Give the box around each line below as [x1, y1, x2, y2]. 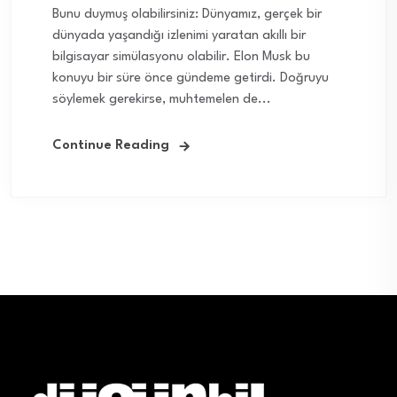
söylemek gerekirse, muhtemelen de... [52, 93, 271, 107]
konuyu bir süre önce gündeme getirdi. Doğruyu [52, 72, 329, 86]
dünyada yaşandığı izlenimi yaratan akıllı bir [52, 29, 306, 43]
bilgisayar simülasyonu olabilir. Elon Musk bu [52, 51, 310, 65]
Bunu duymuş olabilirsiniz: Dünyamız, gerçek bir [52, 8, 322, 22]
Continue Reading [52, 139, 169, 153]
